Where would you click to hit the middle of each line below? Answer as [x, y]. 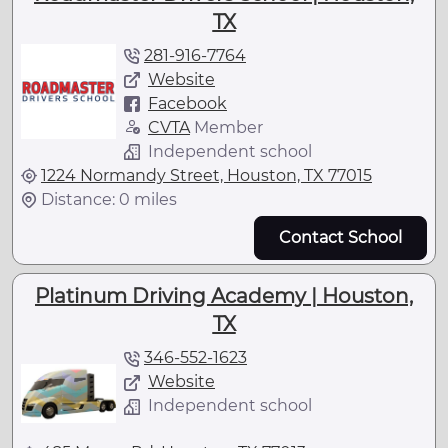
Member [226, 127]
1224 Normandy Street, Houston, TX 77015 [206, 175]
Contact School [340, 237]
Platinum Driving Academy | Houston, [224, 295]
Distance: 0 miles [109, 199]
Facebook [187, 103]
